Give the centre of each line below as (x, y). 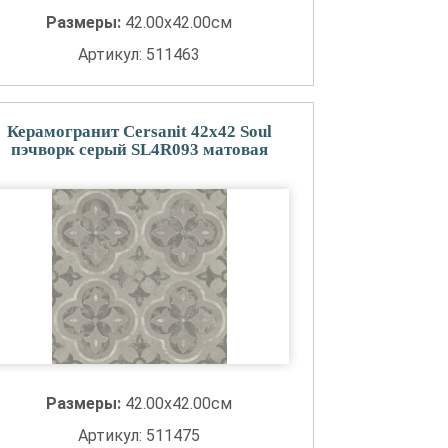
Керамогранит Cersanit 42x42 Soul (139, 131)
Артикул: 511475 (139, 435)
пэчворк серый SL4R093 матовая (139, 149)
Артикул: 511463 (139, 54)
